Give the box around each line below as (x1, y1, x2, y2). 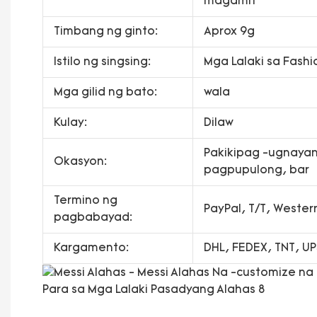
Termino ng (53, 195, 117, 207)
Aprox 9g (203, 25, 255, 38)
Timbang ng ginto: (53, 25, 158, 38)
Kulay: (53, 117, 87, 129)
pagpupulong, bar (203, 164, 309, 176)
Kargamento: (53, 242, 129, 254)
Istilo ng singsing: (53, 56, 151, 68)
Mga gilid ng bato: (53, 86, 157, 98)
